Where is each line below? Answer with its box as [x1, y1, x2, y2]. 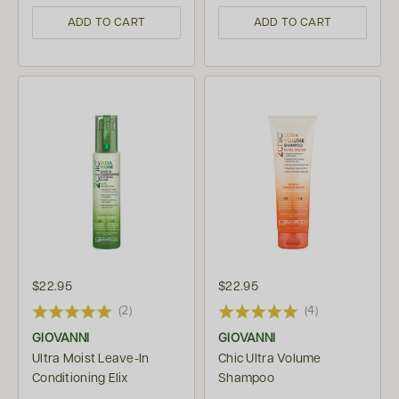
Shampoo [218, 371, 274, 385]
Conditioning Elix [32, 371, 128, 385]
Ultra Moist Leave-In [32, 352, 150, 365]
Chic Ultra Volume [218, 352, 322, 365]
